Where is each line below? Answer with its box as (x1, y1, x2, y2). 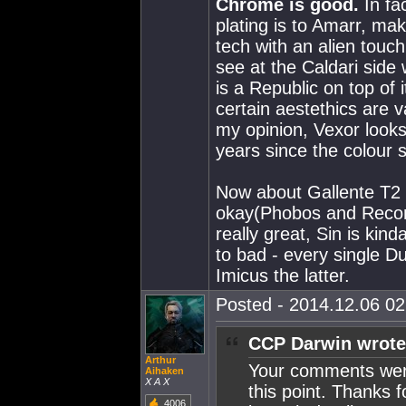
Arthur (145, 354, 176, 365)
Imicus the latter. (216, 266, 350, 285)
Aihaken (145, 365, 184, 376)
